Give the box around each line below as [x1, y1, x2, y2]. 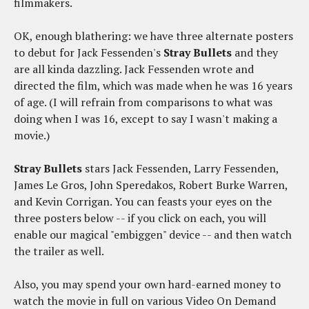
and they [232, 45, 278, 61]
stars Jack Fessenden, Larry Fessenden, [82, 161, 279, 177]
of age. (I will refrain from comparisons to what [14, 94, 254, 110]
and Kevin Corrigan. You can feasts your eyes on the [14, 194, 272, 210]
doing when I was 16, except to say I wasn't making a [14, 111, 277, 127]
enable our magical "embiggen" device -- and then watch [14, 227, 292, 243]
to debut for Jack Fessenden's [14, 45, 163, 61]
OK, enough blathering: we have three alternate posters [14, 28, 293, 44]
